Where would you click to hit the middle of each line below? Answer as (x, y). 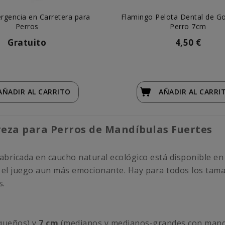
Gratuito (27, 43)
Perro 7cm (188, 27)
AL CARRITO (49, 92)
